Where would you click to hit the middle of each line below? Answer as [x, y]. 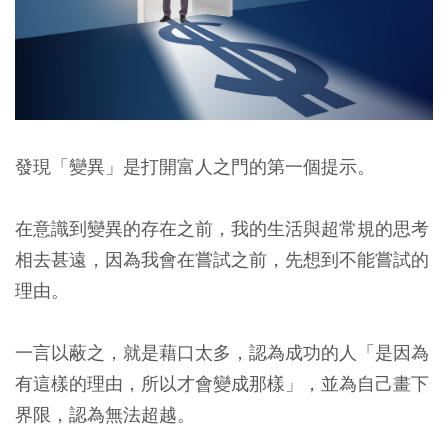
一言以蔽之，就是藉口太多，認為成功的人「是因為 [222, 353]
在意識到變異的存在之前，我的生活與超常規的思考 [222, 229]
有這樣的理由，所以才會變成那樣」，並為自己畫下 [222, 384]
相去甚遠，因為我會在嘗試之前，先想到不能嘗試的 [222, 260]
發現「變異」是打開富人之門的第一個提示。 [195, 167]
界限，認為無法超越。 [105, 415]
